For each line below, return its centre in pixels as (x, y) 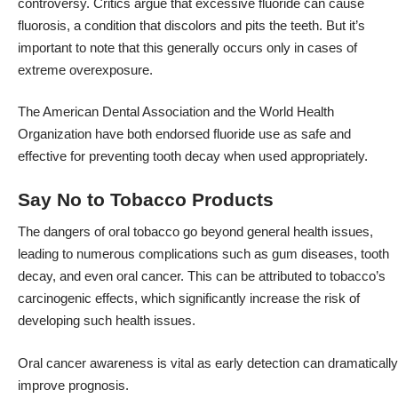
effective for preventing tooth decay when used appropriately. (193, 156)
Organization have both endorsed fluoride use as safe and (184, 134)
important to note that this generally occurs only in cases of (187, 47)
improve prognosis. (73, 385)
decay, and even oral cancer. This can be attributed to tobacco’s (202, 276)
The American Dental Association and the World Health (176, 112)
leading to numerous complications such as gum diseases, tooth (203, 254)
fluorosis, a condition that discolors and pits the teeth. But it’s (191, 25)
